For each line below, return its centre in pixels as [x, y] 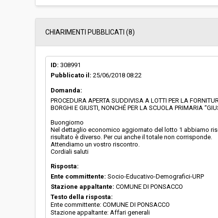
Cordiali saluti [70, 152]
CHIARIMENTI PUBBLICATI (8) [90, 32]
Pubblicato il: [71, 75]
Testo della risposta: [82, 197]
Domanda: [66, 90]
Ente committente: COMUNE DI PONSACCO [110, 205]
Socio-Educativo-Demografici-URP [155, 176]
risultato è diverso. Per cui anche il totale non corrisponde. [131, 137]
